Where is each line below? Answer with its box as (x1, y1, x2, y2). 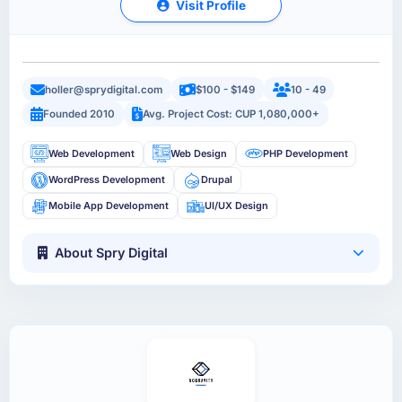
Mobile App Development (48, 199, 170, 213)
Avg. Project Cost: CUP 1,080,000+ (143, 108, 320, 121)
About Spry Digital (55, 245, 169, 261)
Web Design (170, 146, 227, 160)
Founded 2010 (43, 108, 116, 121)
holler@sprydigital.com (45, 83, 163, 96)
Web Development (48, 146, 135, 160)
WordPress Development (48, 173, 166, 187)
